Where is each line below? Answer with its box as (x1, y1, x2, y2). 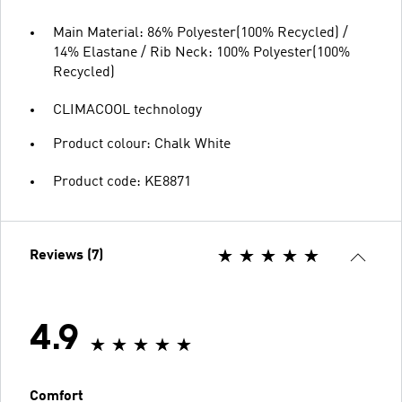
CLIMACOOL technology (53, 102, 202, 118)
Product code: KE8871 (53, 174, 191, 189)
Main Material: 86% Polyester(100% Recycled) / (53, 25, 348, 40)
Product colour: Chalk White (53, 136, 231, 152)
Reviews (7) (30, 248, 103, 263)
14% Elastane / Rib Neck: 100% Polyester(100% (53, 45, 350, 60)
